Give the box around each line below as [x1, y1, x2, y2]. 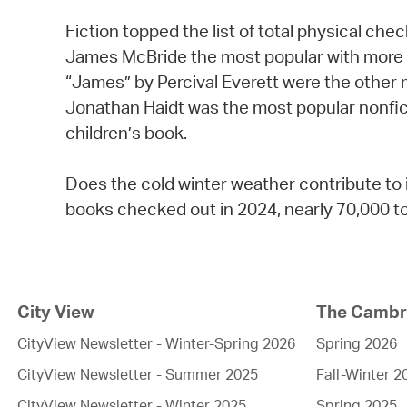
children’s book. [65, 122, 187, 144]
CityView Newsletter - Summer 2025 [16, 365, 258, 384]
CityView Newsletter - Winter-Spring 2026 [16, 334, 295, 353]
